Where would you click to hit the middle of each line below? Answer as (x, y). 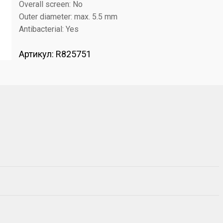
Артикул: (37, 54)
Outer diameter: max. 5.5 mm (68, 17)
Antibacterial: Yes (49, 29)
